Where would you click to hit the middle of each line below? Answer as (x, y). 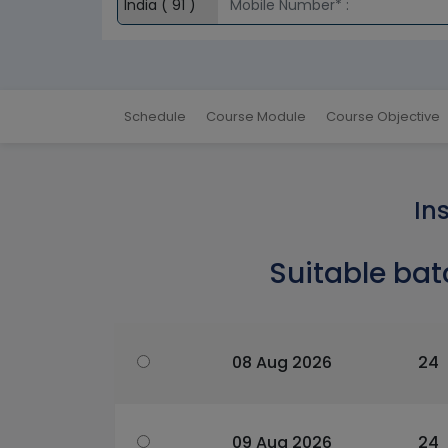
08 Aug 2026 (282, 363)
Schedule (155, 117)
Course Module (256, 117)
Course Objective (383, 117)
